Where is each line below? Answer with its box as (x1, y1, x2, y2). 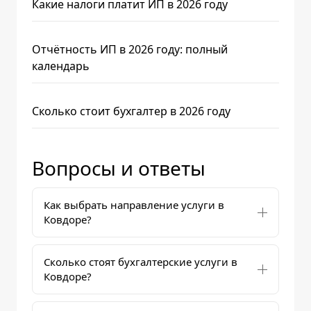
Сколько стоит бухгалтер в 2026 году (32, 103, 230, 119)
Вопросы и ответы (32, 155, 205, 181)
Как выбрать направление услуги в (44, 198, 224, 212)
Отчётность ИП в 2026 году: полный (32, 42, 228, 57)
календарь (32, 58, 90, 74)
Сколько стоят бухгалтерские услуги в (44, 255, 237, 269)
